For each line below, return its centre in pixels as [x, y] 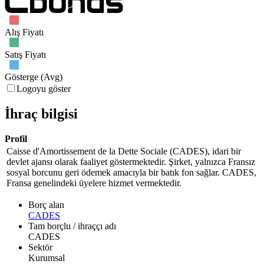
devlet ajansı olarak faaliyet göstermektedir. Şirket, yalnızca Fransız [131, 162]
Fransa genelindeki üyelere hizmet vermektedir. [94, 183]
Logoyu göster [44, 89]
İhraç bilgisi [41, 114]
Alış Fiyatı [24, 32]
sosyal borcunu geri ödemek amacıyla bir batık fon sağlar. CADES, [131, 173]
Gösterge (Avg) [34, 77]
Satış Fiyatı [25, 55]
